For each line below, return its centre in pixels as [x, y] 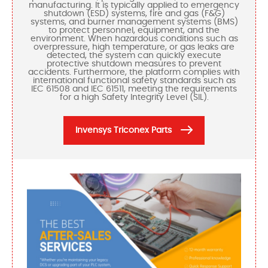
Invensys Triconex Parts [124, 131]
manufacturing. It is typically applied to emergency [134, 6]
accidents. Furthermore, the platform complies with [134, 73]
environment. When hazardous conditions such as [134, 39]
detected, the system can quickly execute [134, 56]
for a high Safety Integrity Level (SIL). [134, 98]
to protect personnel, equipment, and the [134, 31]
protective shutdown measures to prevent [134, 64]
